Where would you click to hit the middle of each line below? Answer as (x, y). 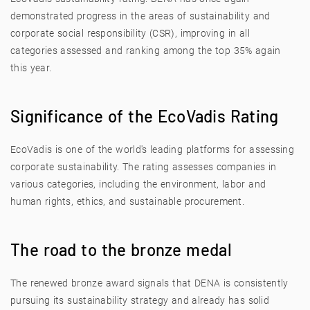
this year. (31, 68)
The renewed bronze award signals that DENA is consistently (149, 283)
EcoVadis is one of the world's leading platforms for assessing (152, 149)
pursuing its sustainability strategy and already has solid (140, 300)
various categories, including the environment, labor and (138, 184)
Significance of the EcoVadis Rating (145, 116)
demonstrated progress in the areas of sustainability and (140, 16)
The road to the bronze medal (121, 249)
